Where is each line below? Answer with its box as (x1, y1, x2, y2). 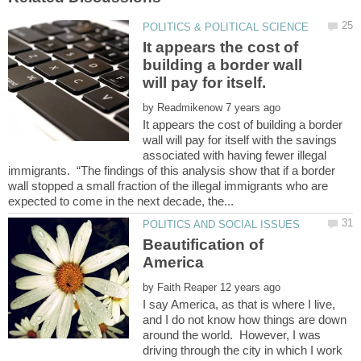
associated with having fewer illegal (143, 148, 327, 163)
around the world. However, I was (143, 328, 322, 342)
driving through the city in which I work (143, 343, 343, 358)
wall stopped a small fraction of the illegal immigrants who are (8, 179, 328, 193)
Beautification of (143, 236, 264, 254)
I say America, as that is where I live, (143, 297, 336, 312)
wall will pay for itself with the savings (143, 133, 338, 147)
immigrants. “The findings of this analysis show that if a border (8, 164, 335, 178)
